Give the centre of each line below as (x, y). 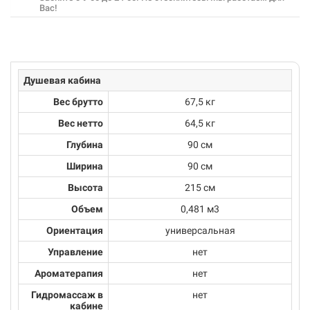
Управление (75, 252)
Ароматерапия (69, 273)
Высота (85, 188)
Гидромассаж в (67, 295)
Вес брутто (78, 102)
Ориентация (75, 230)
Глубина (85, 145)
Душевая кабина (62, 80)
